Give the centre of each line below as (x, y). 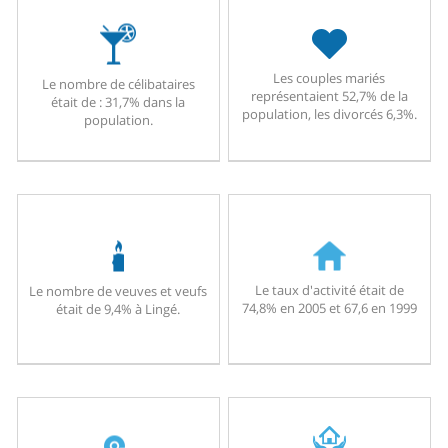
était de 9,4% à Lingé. (118, 308)
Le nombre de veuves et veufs (118, 290)
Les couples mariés (329, 78)
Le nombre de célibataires (118, 83)
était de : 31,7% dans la (118, 101)
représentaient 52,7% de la (329, 96)
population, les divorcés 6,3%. (329, 114)
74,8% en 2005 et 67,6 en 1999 (329, 307)
